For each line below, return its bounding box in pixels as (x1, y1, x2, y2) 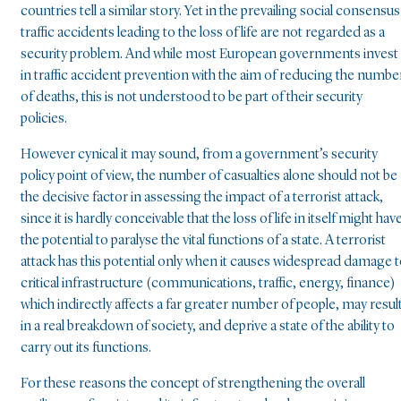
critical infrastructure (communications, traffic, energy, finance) (21, 276, 395, 291)
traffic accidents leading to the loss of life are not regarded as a (21, 25, 385, 40)
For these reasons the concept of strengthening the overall (21, 376, 365, 391)
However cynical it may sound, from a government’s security (21, 147, 378, 162)
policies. (21, 111, 67, 126)
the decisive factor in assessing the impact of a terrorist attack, (21, 190, 383, 205)
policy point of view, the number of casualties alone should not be (21, 168, 397, 183)
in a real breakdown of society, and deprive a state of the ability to (21, 319, 395, 334)
